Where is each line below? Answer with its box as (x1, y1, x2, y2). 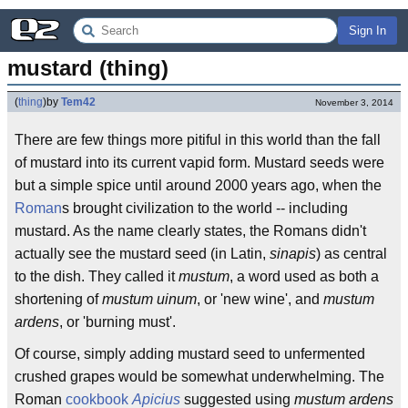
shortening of (15, 291, 102, 307)
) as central (316, 246, 387, 261)
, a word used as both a (229, 269, 379, 284)
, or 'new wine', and (197, 291, 323, 307)
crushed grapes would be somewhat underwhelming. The (15, 369, 384, 384)
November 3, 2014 (315, 97, 393, 107)
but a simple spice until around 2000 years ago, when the (15, 178, 382, 193)
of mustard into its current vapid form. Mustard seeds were (15, 155, 384, 170)
